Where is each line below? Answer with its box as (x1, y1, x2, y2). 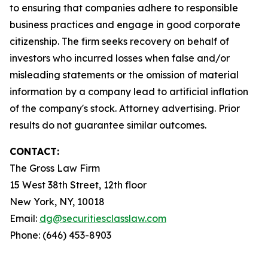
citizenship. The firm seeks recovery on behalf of (10, 35, 229, 47)
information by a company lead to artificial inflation (10, 86, 248, 98)
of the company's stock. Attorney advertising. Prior (10, 102, 240, 114)
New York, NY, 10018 (10, 196, 105, 208)
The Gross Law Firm (10, 162, 100, 174)
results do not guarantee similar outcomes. (10, 119, 206, 131)
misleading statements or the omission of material (10, 69, 239, 81)
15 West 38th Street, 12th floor (10, 179, 147, 191)
